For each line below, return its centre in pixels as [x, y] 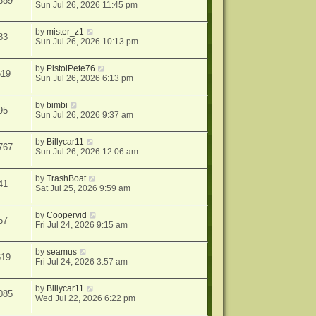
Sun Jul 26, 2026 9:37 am [85, 115]
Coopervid [67, 215]
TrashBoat [67, 179]
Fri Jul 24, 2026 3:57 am [82, 262]
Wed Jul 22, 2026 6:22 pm [86, 299]
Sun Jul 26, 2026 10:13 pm [87, 42]
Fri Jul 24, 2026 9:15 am [82, 225]
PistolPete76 [71, 69]
